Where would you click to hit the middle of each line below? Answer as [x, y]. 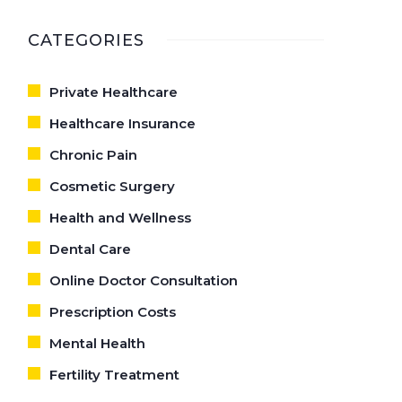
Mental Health [97, 343]
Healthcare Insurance [122, 123]
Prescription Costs [113, 312]
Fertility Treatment [114, 375]
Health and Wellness [120, 218]
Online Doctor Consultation [144, 280]
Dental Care [90, 249]
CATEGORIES [86, 40]
